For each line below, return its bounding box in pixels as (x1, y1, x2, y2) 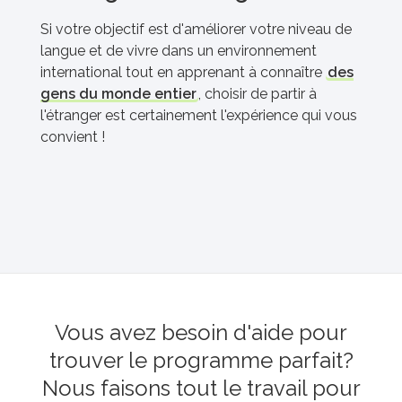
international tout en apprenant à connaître (40, 64, 326, 82)
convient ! (40, 128, 105, 146)
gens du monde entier (40, 85, 197, 103)
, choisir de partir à (198, 85, 317, 103)
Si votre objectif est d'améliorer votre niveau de (40, 21, 352, 39)
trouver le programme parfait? (48, 347, 354, 374)
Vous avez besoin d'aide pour (55, 319, 347, 346)
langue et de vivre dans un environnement (40, 42, 317, 60)
